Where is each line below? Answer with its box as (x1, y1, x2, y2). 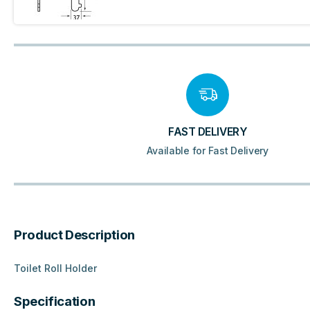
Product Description (14, 227, 135, 244)
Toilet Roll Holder (14, 262, 97, 275)
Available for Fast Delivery (147, 145, 268, 157)
